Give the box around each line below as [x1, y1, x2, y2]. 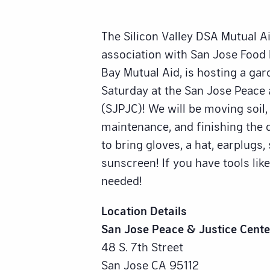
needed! [101, 173, 142, 188]
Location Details [101, 203, 187, 218]
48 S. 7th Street [101, 239, 183, 254]
